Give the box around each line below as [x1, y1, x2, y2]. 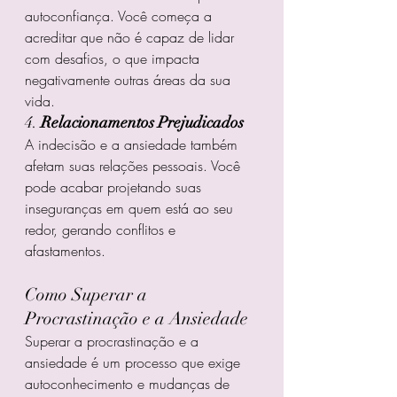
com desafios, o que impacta [25, 49, 204, 69]
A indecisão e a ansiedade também [25, 135, 242, 155]
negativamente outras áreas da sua [25, 70, 235, 90]
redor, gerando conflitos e [25, 220, 180, 240]
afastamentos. [25, 241, 105, 261]
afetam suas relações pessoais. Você [25, 156, 245, 176]
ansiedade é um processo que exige [25, 353, 245, 373]
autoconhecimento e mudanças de [25, 374, 234, 394]
